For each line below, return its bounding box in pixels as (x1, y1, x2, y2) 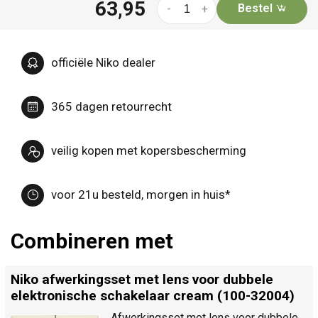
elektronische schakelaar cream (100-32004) (11, 287, 295, 304)
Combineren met (11, 228, 173, 253)
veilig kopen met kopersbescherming (51, 143, 246, 158)
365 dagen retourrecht (51, 99, 172, 114)
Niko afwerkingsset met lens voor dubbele (11, 270, 273, 287)
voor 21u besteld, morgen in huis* (51, 187, 231, 202)
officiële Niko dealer (51, 55, 155, 70)
